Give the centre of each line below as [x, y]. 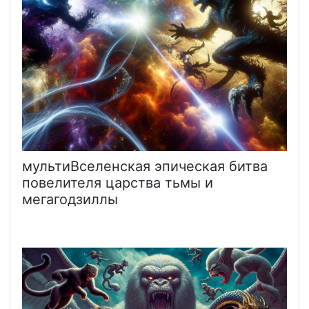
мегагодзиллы [70, 199]
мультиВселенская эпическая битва [145, 166]
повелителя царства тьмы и [118, 182]
